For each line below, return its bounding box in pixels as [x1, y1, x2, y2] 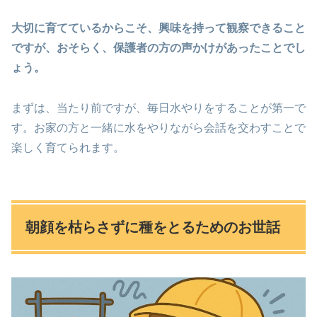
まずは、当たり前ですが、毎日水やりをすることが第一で [11, 102, 306, 115]
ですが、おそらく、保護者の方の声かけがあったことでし [11, 42, 306, 54]
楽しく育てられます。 [11, 142, 125, 154]
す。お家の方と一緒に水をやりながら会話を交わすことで [11, 122, 306, 134]
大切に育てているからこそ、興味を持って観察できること [11, 22, 306, 35]
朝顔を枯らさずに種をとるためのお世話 [25, 219, 280, 236]
